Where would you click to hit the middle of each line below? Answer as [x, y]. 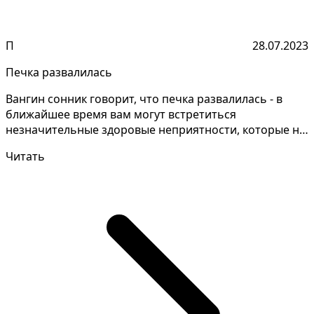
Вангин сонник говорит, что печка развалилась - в [144, 99]
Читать [25, 157]
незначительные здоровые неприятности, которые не [156, 130]
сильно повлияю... [56, 145]
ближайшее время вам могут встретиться [121, 115]
